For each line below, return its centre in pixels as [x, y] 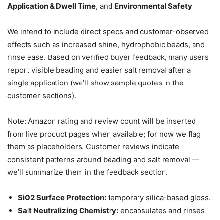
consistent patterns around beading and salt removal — [103, 160]
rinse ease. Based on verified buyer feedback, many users [108, 57]
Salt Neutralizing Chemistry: [68, 211]
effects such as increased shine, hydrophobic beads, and [106, 45]
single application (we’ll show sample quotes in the [96, 83]
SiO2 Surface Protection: [62, 198]
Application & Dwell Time [52, 6]
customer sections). [42, 96]
